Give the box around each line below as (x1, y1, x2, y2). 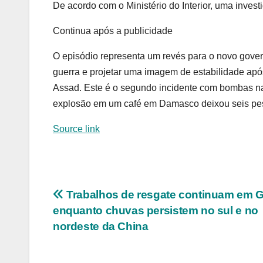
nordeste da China (53, 220, 149, 232)
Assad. (53, 82, 84, 93)
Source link (53, 123, 100, 134)
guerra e (53, 66, 87, 77)
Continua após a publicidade (53, 25, 173, 36)
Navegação (52, 187, 144, 209)
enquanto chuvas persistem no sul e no (53, 204, 258, 217)
